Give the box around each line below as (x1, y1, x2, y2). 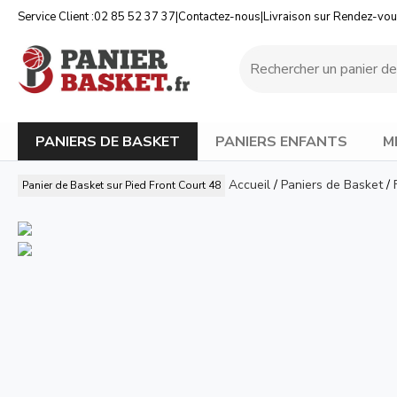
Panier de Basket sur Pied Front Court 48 (22, 178, 221, 192)
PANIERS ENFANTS (215, 131, 347, 152)
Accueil (229, 176, 270, 193)
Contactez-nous (178, 9, 261, 25)
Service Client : (18, 9, 94, 25)
